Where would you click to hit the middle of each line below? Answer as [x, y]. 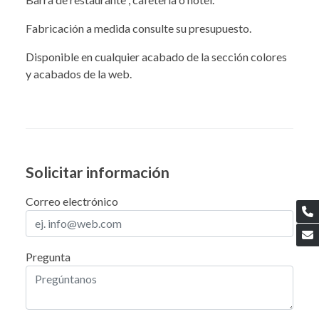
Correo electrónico [72, 201]
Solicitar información [98, 172]
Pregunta [48, 256]
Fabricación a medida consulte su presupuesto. [138, 28]
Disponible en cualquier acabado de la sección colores [156, 56]
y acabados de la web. [79, 73]
